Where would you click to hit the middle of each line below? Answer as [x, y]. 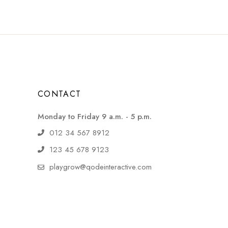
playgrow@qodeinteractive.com [100, 167]
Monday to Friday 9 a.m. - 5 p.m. [94, 116]
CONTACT [59, 94]
